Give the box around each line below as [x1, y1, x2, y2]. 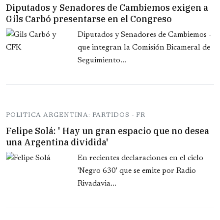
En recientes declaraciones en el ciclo [78, 154, 203, 163]
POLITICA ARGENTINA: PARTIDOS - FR [6, 112, 145, 119]
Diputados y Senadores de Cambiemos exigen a [6, 2, 208, 14]
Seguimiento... [78, 56, 126, 65]
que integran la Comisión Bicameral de [78, 44, 210, 52]
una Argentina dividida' [6, 137, 109, 148]
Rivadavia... [78, 180, 116, 188]
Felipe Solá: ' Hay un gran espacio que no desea [6, 125, 209, 137]
